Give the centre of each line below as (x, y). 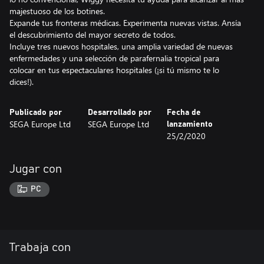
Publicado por (36, 112)
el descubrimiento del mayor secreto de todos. (93, 34)
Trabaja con (40, 248)
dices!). (22, 81)
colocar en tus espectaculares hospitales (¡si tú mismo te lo (114, 70)
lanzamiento (189, 124)
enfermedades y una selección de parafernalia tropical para (114, 58)
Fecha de (184, 112)
